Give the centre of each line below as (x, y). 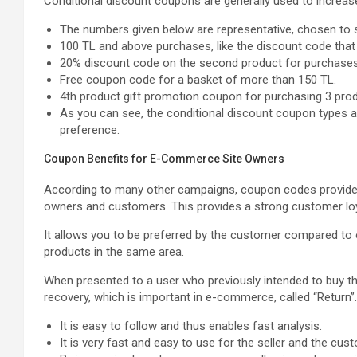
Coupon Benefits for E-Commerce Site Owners (164, 158)
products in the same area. (114, 251)
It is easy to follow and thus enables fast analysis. (191, 326)
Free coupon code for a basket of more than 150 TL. (198, 79)
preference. (90, 129)
